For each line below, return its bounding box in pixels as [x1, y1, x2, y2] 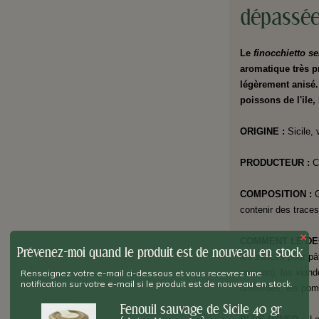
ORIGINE [239, 126, 279, 137]
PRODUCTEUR [239, 157, 304, 169]
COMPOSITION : [239, 189, 315, 200]
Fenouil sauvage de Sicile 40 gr [120, 303, 281, 318]
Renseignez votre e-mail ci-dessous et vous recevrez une [21, 268, 262, 278]
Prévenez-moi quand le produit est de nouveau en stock [16, 246, 303, 261]
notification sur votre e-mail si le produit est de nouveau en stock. [21, 278, 293, 289]
